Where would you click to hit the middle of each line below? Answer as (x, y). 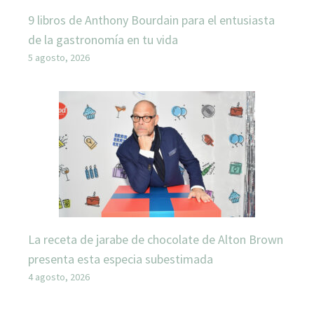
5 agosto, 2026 (59, 57)
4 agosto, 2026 (59, 277)
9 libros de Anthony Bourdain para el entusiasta (151, 20)
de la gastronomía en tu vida (103, 39)
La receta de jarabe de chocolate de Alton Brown (156, 239)
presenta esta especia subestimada (121, 259)
